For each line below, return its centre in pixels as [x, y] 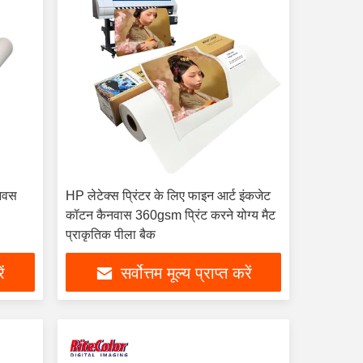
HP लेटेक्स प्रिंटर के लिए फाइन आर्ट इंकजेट [168, 196]
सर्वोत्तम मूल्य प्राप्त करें [186, 273]
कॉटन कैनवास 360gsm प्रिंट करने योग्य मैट [170, 215]
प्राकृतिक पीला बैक [110, 235]
